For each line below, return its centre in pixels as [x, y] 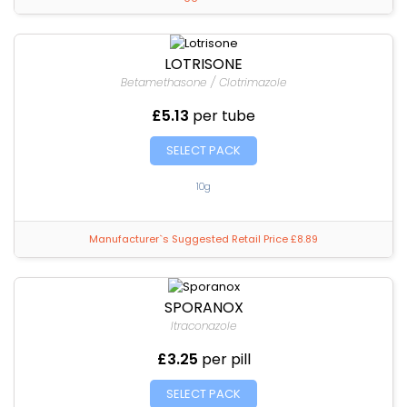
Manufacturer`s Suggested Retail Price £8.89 [203, 239]
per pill [226, 359]
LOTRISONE [203, 64]
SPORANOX [203, 308]
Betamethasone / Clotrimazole [203, 82]
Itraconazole [203, 326]
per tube [224, 116]
